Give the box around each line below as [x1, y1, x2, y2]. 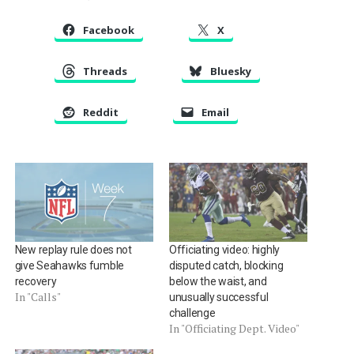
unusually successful [168, 290, 269, 303]
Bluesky [209, 63, 251, 78]
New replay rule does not [14, 243, 132, 256]
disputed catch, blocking [168, 258, 284, 272]
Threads [82, 63, 127, 78]
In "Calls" [14, 288, 61, 304]
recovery [14, 274, 57, 288]
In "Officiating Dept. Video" [168, 320, 299, 336]
